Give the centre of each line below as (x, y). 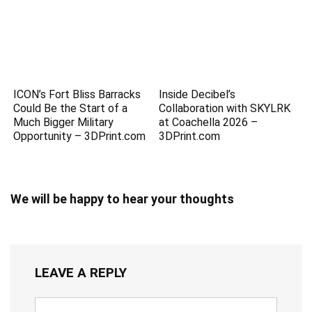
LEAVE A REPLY (81, 273)
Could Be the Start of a (71, 109)
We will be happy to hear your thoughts (122, 199)
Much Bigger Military (64, 123)
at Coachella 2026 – (209, 123)
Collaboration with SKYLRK (225, 109)
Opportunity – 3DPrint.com (80, 136)
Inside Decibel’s (197, 95)
